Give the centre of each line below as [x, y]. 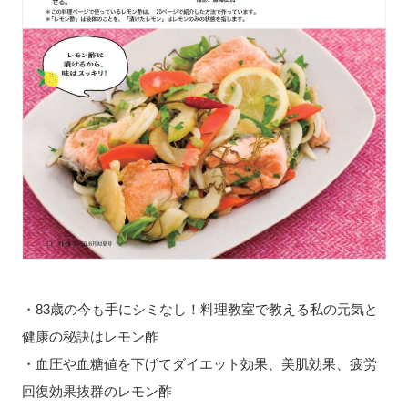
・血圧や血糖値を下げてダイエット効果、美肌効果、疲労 [199, 364]
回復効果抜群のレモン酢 [97, 392]
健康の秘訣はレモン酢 [90, 337]
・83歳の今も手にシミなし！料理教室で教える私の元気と [199, 310]
